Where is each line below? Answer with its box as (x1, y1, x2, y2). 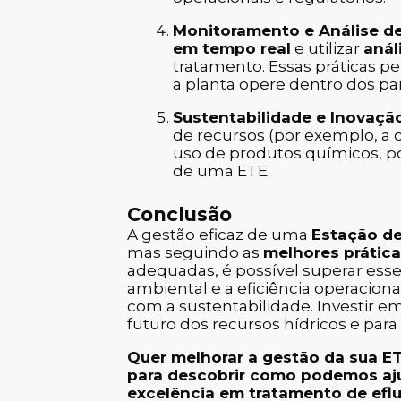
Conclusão (127, 202, 232, 226)
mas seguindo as (127, 243, 263, 261)
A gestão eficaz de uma (127, 225, 311, 243)
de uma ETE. (173, 162, 270, 181)
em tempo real (173, 39, 291, 58)
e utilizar (291, 39, 363, 58)
